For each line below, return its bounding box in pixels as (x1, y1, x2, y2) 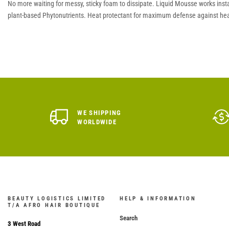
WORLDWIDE (77, 118, 117, 126)
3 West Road (8, 219, 40, 227)
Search (120, 214, 138, 222)
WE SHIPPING (77, 108, 122, 117)
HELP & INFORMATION (120, 195, 196, 202)
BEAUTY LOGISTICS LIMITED (8, 195, 106, 202)
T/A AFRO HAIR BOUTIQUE (8, 201, 100, 209)
